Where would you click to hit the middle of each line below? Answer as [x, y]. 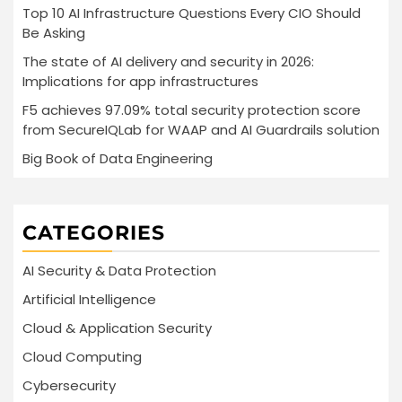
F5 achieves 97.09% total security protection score [192, 109]
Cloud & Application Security [117, 328]
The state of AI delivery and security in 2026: [168, 61]
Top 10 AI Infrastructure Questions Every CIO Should [192, 13]
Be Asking [54, 32]
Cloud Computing [82, 356]
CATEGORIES [94, 232]
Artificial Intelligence [89, 299]
